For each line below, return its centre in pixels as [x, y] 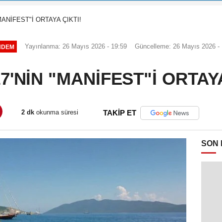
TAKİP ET [120, 113]
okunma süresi [56, 112]
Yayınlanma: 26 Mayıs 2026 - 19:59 [76, 47]
